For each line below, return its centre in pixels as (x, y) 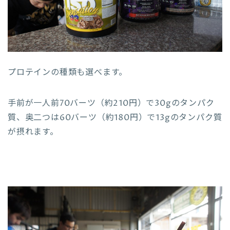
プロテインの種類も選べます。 (68, 73)
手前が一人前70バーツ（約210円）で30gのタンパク (111, 103)
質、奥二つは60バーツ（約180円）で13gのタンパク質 (115, 118)
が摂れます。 (33, 132)
